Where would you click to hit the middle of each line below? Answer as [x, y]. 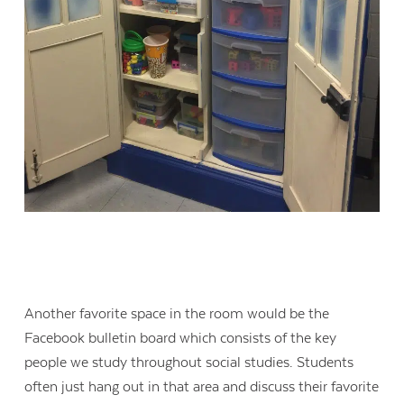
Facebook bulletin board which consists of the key [181, 338]
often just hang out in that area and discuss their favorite [202, 386]
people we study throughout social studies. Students [189, 362]
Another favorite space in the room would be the [177, 313]
